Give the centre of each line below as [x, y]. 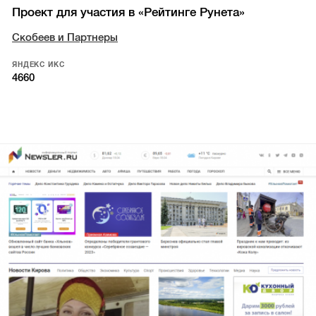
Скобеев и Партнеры [65, 37]
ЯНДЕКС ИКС [38, 64]
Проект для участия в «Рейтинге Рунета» [129, 13]
